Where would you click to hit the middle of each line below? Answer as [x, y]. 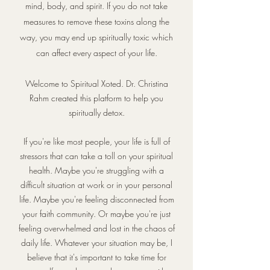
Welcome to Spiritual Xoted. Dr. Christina [96, 83]
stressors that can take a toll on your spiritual [96, 156]
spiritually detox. [96, 112]
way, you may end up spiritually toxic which [96, 37]
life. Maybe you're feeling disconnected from [96, 199]
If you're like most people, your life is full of [96, 141]
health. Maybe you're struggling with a [96, 170]
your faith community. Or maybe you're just [96, 214]
